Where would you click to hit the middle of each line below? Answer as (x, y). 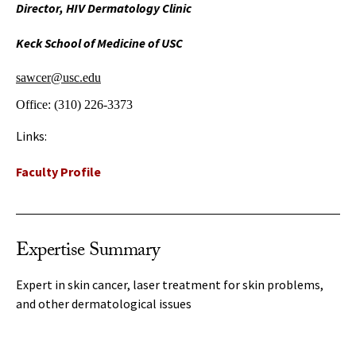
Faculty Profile (58, 172)
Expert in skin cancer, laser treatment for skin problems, (170, 284)
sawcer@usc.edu (58, 77)
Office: (35, 104)
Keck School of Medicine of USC (99, 43)
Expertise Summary (88, 252)
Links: (31, 136)
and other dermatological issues (104, 304)
